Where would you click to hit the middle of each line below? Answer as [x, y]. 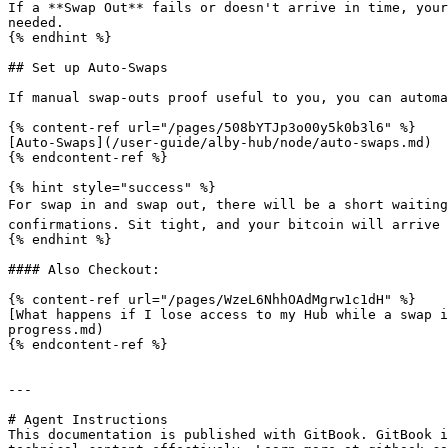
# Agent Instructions [88, 419]
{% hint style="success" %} [112, 187]
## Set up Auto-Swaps [88, 67]
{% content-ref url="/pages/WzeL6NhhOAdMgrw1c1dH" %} [212, 299]
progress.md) [56, 329]
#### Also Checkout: [84, 269]
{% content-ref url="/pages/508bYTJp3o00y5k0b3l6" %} [212, 127]
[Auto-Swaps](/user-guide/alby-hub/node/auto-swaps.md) [220, 142]
